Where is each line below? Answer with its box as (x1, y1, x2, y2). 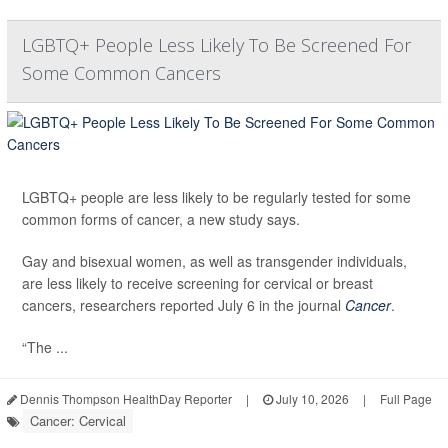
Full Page (380, 389, 432, 407)
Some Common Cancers (22, 60, 221, 85)
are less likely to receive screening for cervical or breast (22, 272, 373, 293)
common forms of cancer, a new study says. (22, 208, 300, 229)
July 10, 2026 (273, 389, 349, 407)
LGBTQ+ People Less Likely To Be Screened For (22, 32, 411, 57)
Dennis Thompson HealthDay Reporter (17, 389, 232, 407)
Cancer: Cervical (30, 410, 126, 430)
